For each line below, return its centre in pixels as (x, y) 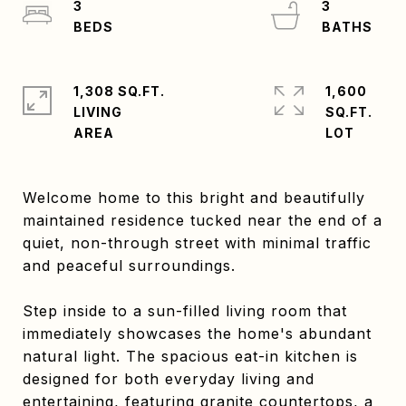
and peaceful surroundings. (129, 266)
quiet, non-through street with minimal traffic (197, 243)
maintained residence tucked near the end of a (203, 220)
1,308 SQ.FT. (119, 91)
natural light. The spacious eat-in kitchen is (190, 356)
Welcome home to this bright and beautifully (194, 198)
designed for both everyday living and (169, 379)
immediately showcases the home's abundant (197, 333)
